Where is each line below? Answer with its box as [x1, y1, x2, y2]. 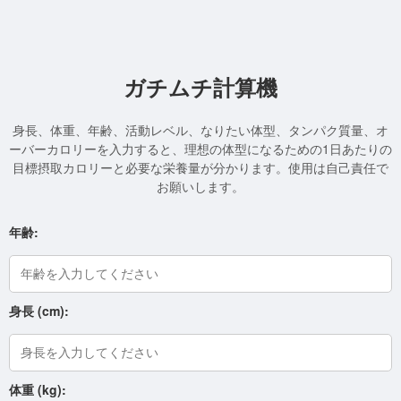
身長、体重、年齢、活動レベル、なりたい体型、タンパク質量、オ [13, 120, 388, 139]
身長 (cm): [9, 301, 69, 320]
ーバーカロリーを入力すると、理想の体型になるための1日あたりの [9, 139, 392, 158]
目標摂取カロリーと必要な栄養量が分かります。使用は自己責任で [13, 158, 388, 176]
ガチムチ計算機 [124, 71, 277, 102]
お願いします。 [157, 176, 244, 195]
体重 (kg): [9, 380, 66, 398]
